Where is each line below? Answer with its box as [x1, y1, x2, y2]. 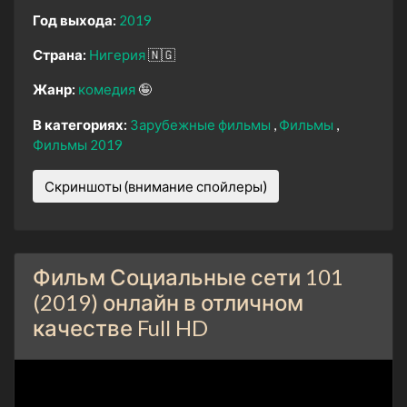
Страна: [33, 45, 86, 63]
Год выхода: [33, 11, 116, 28]
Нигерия [89, 45, 148, 63]
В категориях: [33, 115, 127, 133]
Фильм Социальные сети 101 [33, 263, 343, 290]
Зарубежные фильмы [130, 115, 273, 133]
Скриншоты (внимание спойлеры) [45, 177, 267, 194]
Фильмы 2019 [33, 135, 123, 153]
